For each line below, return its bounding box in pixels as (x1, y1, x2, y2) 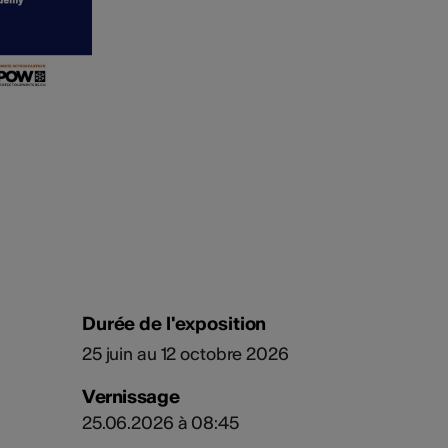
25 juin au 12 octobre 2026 (81, 343, 289, 366)
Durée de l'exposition (81, 312, 267, 336)
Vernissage (81, 385, 180, 409)
